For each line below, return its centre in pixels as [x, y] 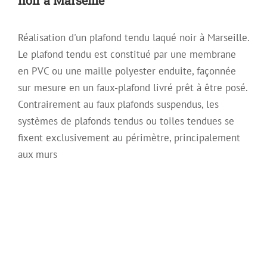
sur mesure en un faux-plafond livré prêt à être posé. [133, 87]
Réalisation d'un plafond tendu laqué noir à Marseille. [133, 37]
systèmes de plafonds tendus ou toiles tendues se [126, 121]
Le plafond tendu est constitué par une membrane [127, 54]
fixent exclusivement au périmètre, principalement [129, 137]
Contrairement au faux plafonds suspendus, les [118, 104]
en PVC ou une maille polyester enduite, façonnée [127, 71]
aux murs [38, 154]
